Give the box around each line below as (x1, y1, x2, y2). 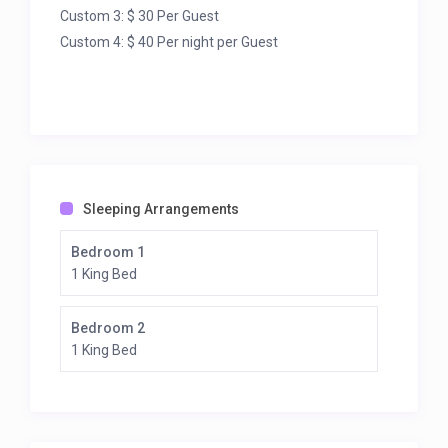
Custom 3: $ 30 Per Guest (60, 8, 220, 25)
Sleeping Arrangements (83, 201, 240, 218)
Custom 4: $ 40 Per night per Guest (60, 34, 279, 51)
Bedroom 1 (71, 244, 146, 261)
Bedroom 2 (71, 320, 146, 337)
